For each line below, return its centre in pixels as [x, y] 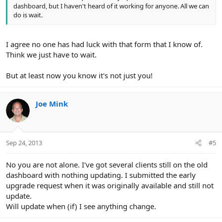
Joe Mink [52, 103]
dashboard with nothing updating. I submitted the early [101, 175]
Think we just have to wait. [51, 54]
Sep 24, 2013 [24, 143]
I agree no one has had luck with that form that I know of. [104, 44]
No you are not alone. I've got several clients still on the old [107, 165]
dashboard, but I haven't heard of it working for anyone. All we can [111, 6]
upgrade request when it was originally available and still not [110, 186]
